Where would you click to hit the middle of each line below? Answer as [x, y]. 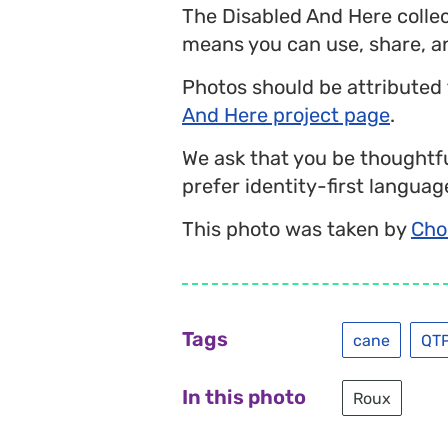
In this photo [244, 397]
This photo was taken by [296, 229]
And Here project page [286, 115]
